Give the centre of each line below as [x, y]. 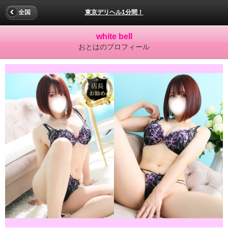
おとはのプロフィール [114, 47]
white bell [114, 36]
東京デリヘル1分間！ [114, 12]
